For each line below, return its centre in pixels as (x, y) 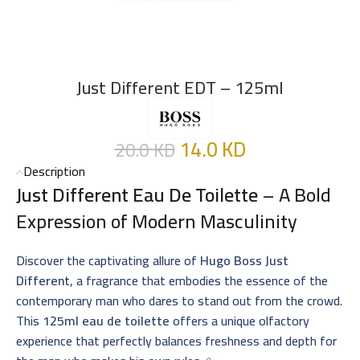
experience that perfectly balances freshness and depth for (176, 340)
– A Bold (295, 194)
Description (54, 171)
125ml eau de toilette (106, 320)
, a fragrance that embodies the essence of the (199, 280)
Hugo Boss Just (244, 260)
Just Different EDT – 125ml (180, 87)
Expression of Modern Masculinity (157, 221)
